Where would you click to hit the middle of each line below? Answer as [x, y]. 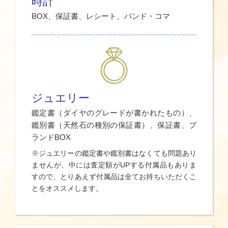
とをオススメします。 [67, 189]
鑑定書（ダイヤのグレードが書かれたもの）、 [114, 113]
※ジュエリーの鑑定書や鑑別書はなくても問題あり [114, 153]
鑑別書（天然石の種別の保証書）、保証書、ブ [114, 125]
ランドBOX [51, 137]
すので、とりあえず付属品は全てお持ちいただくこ [114, 177]
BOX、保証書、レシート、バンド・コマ [101, 16]
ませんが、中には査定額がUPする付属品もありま [114, 165]
